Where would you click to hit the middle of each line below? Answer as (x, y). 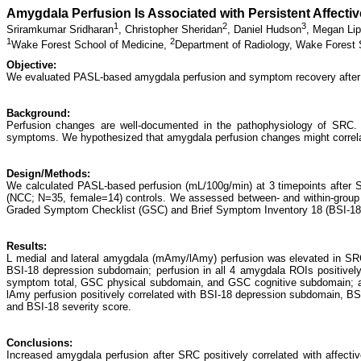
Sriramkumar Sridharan (60, 30)
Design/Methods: (48, 173)
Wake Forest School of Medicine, (91, 44)
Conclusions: (39, 342)
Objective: (31, 64)
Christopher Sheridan (174, 30)
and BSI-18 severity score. (69, 306)
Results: (27, 246)
